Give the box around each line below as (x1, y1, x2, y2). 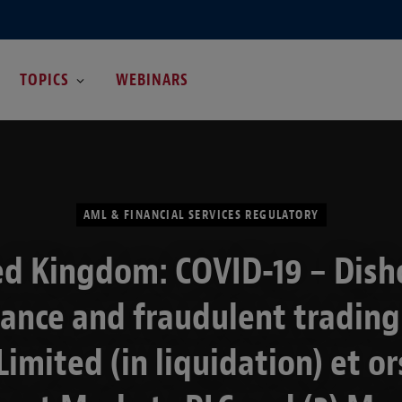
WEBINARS (116, 69, 189, 90)
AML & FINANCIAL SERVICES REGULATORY (83, 206, 319, 223)
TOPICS (19, 69, 69, 90)
